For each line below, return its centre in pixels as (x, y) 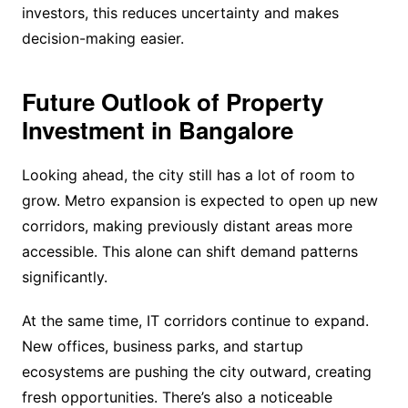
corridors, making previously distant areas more (187, 225)
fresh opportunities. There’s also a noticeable (177, 397)
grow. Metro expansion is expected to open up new (199, 200)
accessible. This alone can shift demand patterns (189, 251)
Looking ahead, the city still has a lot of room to (188, 174)
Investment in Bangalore (157, 129)
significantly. (64, 276)
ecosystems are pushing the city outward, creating (196, 371)
